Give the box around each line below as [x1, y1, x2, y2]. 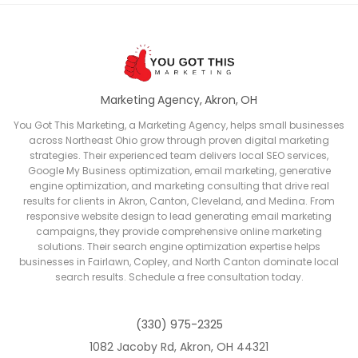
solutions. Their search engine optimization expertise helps [38, 240, 320, 254]
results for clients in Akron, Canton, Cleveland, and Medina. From [23, 194, 335, 209]
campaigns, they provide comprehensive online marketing [36, 225, 322, 239]
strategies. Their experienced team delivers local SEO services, [30, 149, 328, 163]
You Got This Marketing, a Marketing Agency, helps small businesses [14, 118, 344, 133]
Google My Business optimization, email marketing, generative [27, 164, 331, 178]
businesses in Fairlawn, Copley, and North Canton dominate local [19, 255, 339, 269]
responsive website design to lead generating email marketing [26, 209, 332, 224]
